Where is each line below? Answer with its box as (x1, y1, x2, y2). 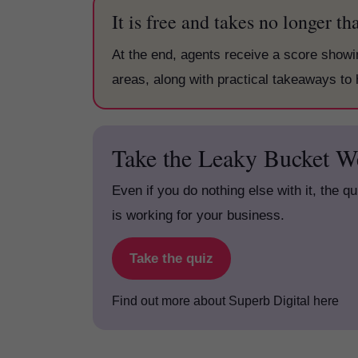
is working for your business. (112, 208, 284, 223)
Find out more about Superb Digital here (112, 294, 342, 308)
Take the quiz (129, 251, 213, 266)
